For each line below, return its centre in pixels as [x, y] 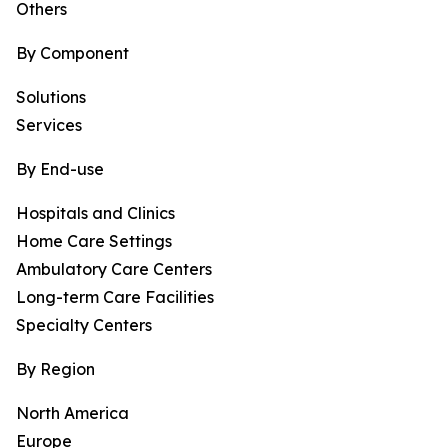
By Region [55, 369]
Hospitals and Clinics [95, 213]
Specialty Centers [84, 325]
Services [49, 125]
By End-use [60, 169]
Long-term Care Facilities [115, 297]
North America [72, 413]
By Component [72, 53]
